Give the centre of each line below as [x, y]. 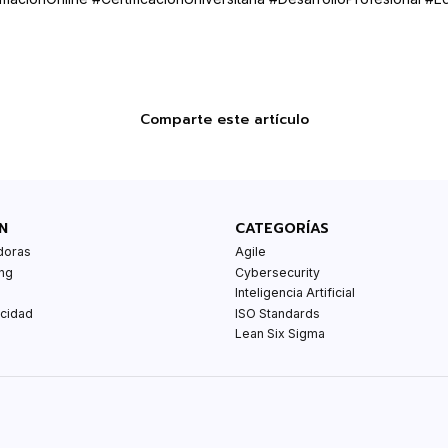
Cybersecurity [277, 272]
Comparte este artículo [224, 119]
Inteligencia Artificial [294, 293]
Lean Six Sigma [279, 334]
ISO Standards [277, 313]
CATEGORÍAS [281, 228]
